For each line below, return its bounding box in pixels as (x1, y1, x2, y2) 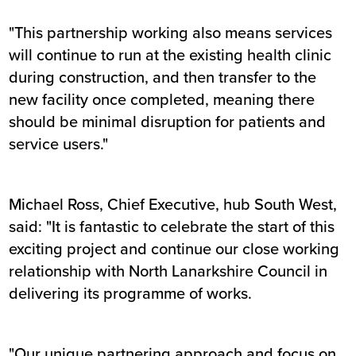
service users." (9, 132, 109, 156)
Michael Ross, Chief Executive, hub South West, (9, 192, 338, 216)
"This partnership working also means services (9, 21, 333, 44)
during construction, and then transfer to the (9, 65, 317, 89)
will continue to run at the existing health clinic (9, 43, 332, 67)
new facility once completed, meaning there (9, 87, 315, 111)
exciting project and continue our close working (9, 237, 340, 261)
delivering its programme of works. (9, 281, 253, 305)
